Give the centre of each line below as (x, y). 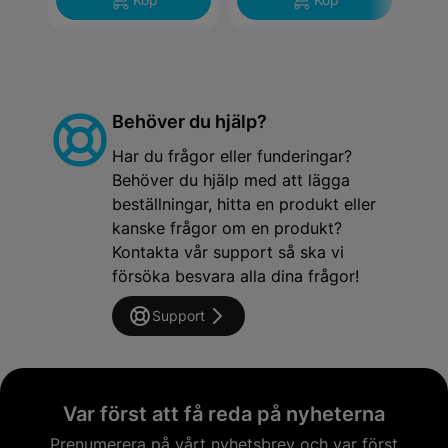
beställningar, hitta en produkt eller (244, 203)
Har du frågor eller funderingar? (232, 155)
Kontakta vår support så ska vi (228, 251)
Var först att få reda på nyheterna (224, 413)
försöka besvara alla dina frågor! (235, 275)
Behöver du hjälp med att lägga (231, 179)
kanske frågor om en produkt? (227, 227)
